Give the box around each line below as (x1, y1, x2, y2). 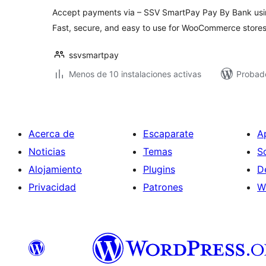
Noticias (28, 145, 65, 157)
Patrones (142, 181, 183, 193)
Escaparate (142, 128, 194, 140)
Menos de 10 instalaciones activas (69, 69, 201, 79)
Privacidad (28, 181, 76, 193)
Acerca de (28, 128, 74, 140)
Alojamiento (28, 163, 82, 175)
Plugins (142, 163, 175, 175)
